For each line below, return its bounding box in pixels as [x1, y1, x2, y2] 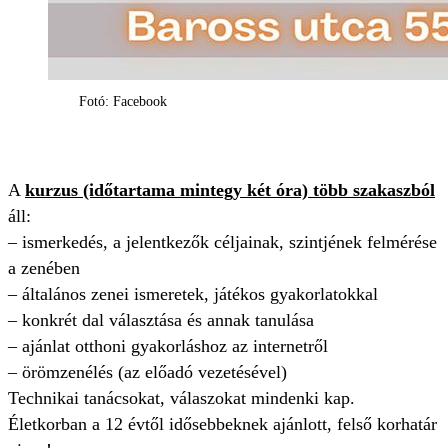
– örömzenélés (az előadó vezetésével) [8, 362, 287, 382]
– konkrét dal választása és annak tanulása [8, 310, 314, 330]
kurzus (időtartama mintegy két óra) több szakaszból [25, 180, 435, 200]
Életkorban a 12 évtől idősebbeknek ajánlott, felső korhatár [8, 414, 437, 434]
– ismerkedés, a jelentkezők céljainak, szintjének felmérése [8, 232, 437, 252]
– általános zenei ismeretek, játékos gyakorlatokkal [8, 284, 378, 304]
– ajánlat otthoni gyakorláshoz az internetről [8, 336, 328, 356]
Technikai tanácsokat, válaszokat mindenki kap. [8, 388, 355, 408]
